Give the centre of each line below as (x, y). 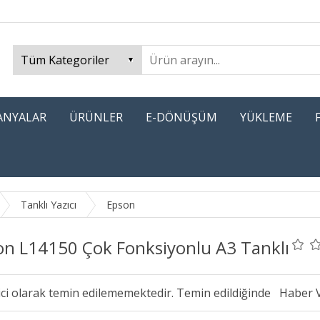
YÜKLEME (266, 117)
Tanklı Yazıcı (49, 205)
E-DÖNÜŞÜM (181, 117)
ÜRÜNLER (96, 117)
